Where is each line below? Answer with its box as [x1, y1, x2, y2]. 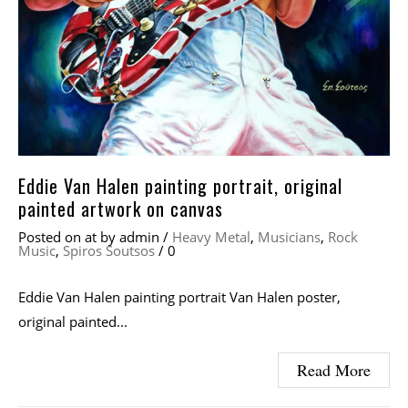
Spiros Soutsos [63, 241, 155, 260]
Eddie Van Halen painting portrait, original [18, 172, 342, 200]
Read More [297, 359, 371, 382]
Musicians [258, 228, 321, 247]
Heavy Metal [172, 228, 250, 247]
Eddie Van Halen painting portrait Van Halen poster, [18, 288, 341, 307]
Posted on [18, 228, 85, 247]
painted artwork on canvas [18, 195, 223, 223]
